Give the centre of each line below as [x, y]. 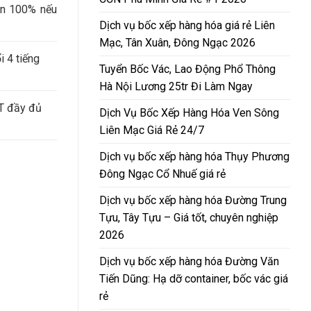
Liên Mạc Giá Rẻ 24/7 [152, 130]
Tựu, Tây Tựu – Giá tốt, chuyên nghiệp [189, 217]
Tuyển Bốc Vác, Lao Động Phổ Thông [187, 69]
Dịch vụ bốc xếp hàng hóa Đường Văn [189, 261]
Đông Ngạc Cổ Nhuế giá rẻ [162, 174]
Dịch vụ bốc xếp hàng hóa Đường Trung [193, 200]
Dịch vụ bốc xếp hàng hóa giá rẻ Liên [187, 25]
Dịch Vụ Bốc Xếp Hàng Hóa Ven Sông [189, 112]
